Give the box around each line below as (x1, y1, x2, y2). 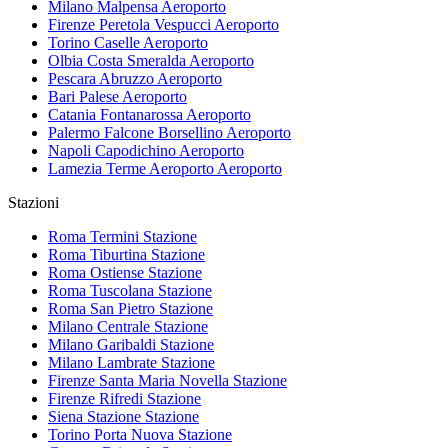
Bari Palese (48, 88, 119, 106)
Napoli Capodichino (48, 142, 176, 160)
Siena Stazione (48, 408, 141, 426)
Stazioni (8, 194, 59, 212)
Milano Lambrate (48, 354, 157, 372)
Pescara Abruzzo (48, 70, 154, 88)
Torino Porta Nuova (48, 426, 174, 444)
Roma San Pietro (48, 300, 155, 318)
